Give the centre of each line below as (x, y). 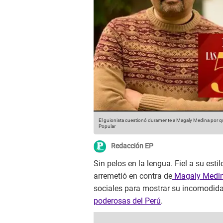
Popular (107, 126)
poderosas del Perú (127, 201)
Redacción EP (132, 146)
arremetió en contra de (133, 176)
